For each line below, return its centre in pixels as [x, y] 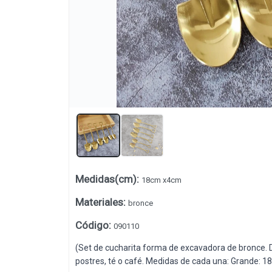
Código [92, 226]
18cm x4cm [161, 180]
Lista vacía [136, 192]
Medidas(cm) [106, 179]
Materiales [99, 202]
